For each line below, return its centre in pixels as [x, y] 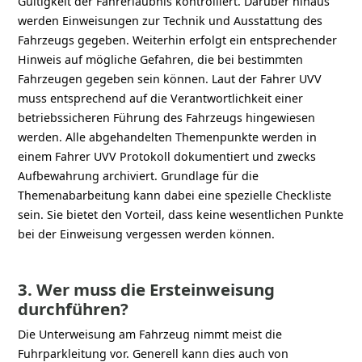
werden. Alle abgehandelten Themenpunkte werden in [168, 137]
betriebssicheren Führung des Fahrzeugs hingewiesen [167, 117]
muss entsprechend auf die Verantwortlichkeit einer [161, 98]
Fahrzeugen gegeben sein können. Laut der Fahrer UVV [170, 78]
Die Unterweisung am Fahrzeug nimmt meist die [150, 334]
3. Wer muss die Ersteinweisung [147, 289]
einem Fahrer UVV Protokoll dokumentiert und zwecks [167, 156]
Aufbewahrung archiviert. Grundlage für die [139, 175]
